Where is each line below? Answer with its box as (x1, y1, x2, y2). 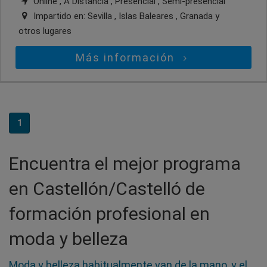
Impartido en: (31, 10, 88, 21)
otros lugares (18, 25, 72, 36)
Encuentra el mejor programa (9, 153, 241, 174)
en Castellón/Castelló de (9, 178, 205, 199)
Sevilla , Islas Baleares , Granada (88, 10, 215, 21)
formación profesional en (9, 203, 210, 224)
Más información (76, 51, 179, 64)
